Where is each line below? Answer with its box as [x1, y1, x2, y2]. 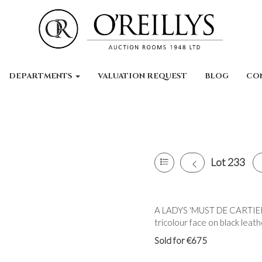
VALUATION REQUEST [98, 71, 188, 81]
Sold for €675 [154, 235, 207, 246]
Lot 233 [211, 156, 245, 168]
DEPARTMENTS [9, 71, 75, 81]
